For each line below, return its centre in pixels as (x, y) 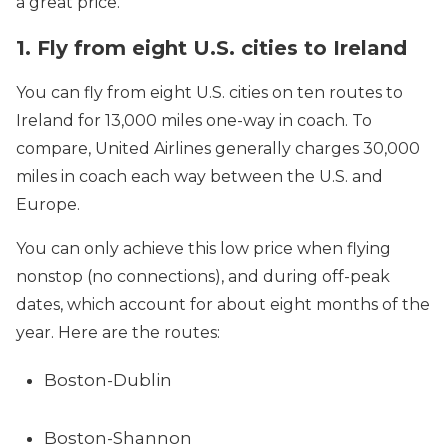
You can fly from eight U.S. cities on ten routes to (209, 92)
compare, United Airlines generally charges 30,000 (218, 148)
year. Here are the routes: (118, 332)
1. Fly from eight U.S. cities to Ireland (211, 48)
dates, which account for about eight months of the (223, 304)
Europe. (48, 204)
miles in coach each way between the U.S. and (199, 176)
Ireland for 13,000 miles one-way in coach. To (194, 120)
